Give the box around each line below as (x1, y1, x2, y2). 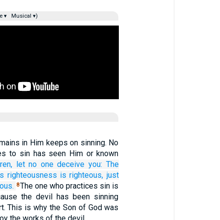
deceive (57, 160, 85, 169)
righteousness (7, 170, 57, 180)
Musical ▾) (9, 13, 38, 19)
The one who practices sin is (20, 181, 119, 191)
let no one (16, 160, 54, 169)
